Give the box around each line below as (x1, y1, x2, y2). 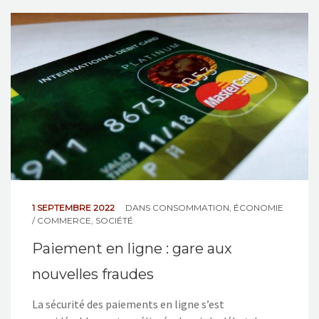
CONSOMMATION (152, 202, 229, 214)
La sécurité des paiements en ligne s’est (32, 297, 224, 312)
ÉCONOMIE (234, 202, 283, 214)
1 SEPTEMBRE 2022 (32, 202, 117, 214)
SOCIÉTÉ (95, 215, 133, 226)
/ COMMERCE (32, 215, 91, 226)
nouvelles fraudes (32, 266, 154, 283)
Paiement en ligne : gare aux (32, 240, 232, 258)
